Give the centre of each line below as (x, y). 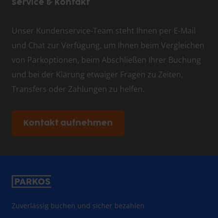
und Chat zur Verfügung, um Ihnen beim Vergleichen (108, 45)
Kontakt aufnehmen (68, 123)
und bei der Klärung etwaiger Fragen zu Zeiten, (97, 75)
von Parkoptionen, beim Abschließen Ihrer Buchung (106, 60)
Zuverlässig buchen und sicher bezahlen (78, 206)
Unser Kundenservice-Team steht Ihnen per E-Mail (104, 31)
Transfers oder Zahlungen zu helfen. (78, 89)
